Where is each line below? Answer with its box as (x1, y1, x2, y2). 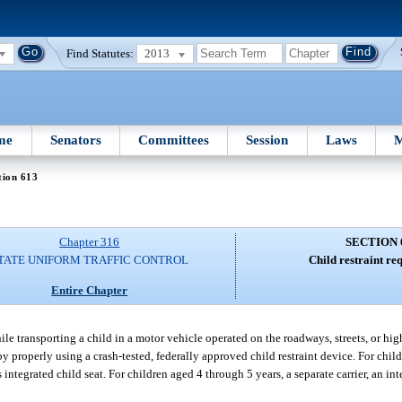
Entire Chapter (51, 283, 128, 297)
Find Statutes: (66, 46, 135, 60)
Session (246, 132, 289, 147)
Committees (138, 132, 210, 147)
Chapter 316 (59, 235, 120, 249)
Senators (49, 132, 101, 147)
